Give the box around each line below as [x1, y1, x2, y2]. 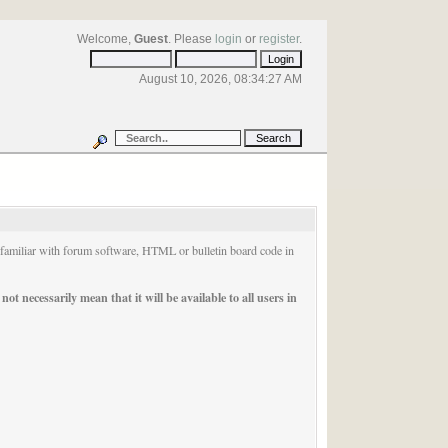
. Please [168, 32, 216, 46]
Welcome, [77, 32, 135, 46]
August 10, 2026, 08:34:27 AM [139, 72, 303, 86]
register [259, 32, 300, 46]
